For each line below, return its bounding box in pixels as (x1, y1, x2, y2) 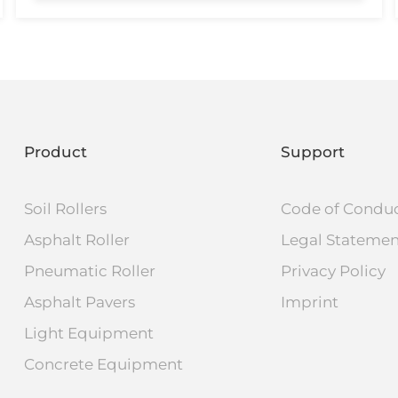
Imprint (281, 292, 339, 311)
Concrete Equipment (23, 354, 183, 373)
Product (23, 142, 87, 161)
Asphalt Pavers (23, 292, 135, 311)
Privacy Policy (281, 261, 386, 280)
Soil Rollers (23, 199, 107, 218)
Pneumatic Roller (23, 261, 155, 280)
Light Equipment (23, 323, 154, 342)
